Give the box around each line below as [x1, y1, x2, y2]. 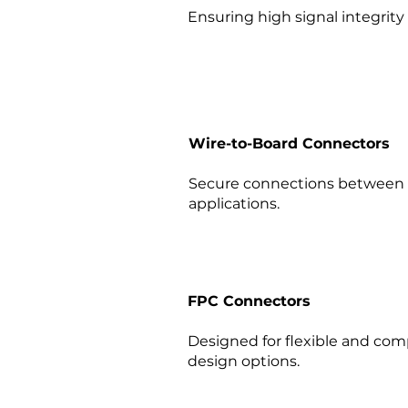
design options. [188, 352, 300, 370]
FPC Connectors [188, 292, 311, 310]
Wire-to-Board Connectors [189, 135, 390, 152]
